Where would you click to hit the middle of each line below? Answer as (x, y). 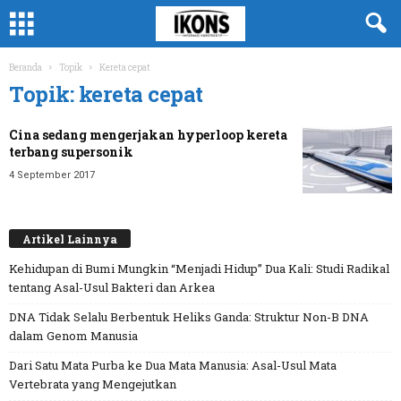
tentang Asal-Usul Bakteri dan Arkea (112, 288)
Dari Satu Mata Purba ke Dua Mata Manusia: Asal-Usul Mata (173, 366)
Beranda (26, 68)
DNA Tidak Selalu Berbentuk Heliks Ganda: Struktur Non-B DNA (189, 317)
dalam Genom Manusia (73, 336)
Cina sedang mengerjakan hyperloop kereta (148, 135)
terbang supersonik (71, 152)
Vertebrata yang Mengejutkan (93, 384)
